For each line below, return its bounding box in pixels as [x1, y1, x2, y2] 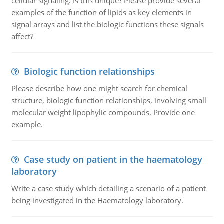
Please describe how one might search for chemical [11, 83, 187, 93]
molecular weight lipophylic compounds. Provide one [11, 107, 195, 117]
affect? [11, 31, 33, 41]
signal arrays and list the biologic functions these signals [11, 19, 204, 29]
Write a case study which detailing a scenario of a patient [11, 183, 206, 193]
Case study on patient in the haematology [23, 153, 202, 165]
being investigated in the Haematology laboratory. [11, 195, 183, 205]
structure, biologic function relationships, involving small [11, 95, 206, 105]
